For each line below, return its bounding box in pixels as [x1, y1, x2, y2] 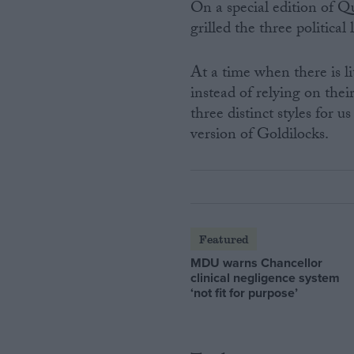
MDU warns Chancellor [190, 253, 323, 272]
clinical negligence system [190, 268, 341, 287]
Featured [198, 231, 249, 247]
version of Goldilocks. [190, 122, 330, 150]
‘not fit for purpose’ [190, 283, 299, 302]
